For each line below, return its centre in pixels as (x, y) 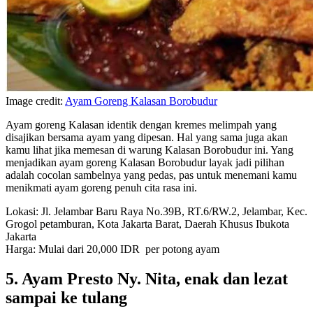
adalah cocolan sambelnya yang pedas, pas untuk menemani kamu (151, 175)
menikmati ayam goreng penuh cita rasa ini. (101, 188)
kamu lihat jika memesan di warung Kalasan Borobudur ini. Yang (150, 150)
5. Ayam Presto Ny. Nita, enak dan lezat (147, 279)
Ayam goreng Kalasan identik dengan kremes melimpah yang (141, 125)
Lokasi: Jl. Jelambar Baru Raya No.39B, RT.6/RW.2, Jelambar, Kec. (156, 212)
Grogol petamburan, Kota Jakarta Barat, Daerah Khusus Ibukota (147, 224)
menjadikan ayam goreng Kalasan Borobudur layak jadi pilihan (145, 163)
